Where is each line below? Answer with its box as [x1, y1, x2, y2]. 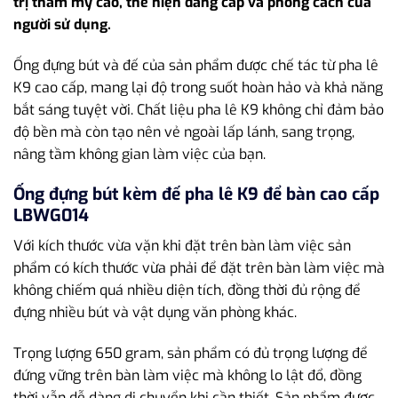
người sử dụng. [13, 15, 111, 35]
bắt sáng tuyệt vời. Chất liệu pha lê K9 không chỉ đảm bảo [13, 100, 384, 120]
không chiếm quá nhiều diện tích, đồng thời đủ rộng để [13, 281, 361, 300]
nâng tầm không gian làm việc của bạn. [13, 145, 266, 164]
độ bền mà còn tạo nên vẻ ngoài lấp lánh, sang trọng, [13, 123, 354, 142]
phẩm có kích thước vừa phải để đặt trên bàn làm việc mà [13, 259, 385, 278]
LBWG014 [13, 203, 89, 227]
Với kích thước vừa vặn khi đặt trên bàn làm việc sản [13, 236, 351, 256]
